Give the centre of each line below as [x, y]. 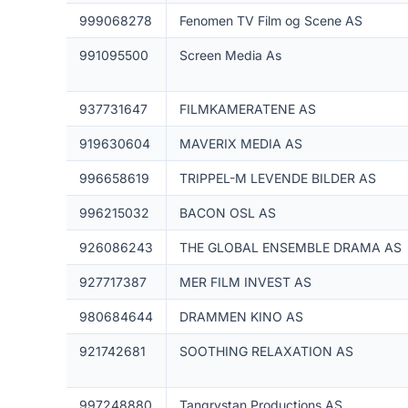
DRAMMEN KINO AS [241, 316]
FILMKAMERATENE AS [247, 109]
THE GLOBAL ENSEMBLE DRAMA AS [290, 247]
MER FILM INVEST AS [245, 282]
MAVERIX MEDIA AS [240, 143]
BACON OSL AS [227, 213]
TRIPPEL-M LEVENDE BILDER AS [277, 178]
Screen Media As [230, 55]
